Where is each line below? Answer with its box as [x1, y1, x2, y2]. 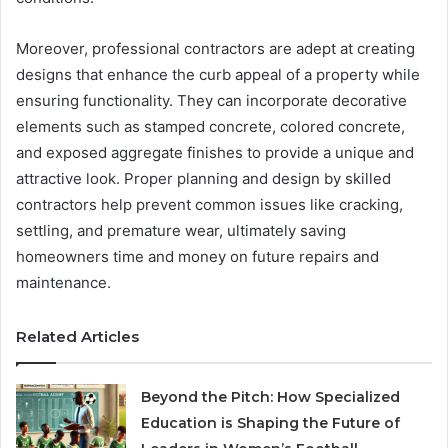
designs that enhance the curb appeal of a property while [16, 64, 420, 84]
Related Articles [16, 326, 139, 346]
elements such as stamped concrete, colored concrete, [16, 116, 405, 136]
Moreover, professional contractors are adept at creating [16, 38, 415, 58]
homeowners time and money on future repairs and [16, 246, 379, 266]
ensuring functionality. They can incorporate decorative [16, 90, 407, 110]
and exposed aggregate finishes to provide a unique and [16, 142, 414, 162]
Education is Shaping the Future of [141, 413, 401, 432]
